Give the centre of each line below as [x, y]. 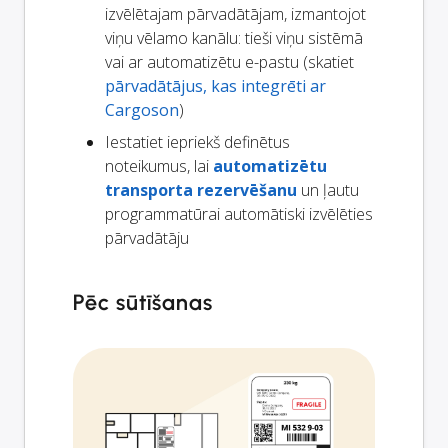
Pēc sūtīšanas [143, 302]
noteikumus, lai [159, 165]
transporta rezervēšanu [201, 189]
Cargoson [142, 109]
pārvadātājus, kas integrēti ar [215, 85]
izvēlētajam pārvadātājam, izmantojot [235, 13]
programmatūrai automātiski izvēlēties [239, 213]
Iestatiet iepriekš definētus [197, 141]
